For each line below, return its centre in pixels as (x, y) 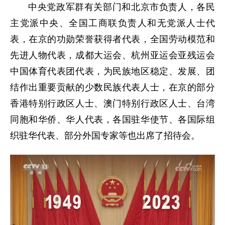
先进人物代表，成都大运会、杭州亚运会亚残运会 (113, 55)
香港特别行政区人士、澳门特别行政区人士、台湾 (113, 104)
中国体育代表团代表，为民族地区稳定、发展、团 (113, 72)
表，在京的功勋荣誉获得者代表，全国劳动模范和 (113, 39)
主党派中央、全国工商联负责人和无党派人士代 (113, 23)
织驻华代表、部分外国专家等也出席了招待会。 (105, 136)
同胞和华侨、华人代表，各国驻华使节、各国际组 (113, 120)
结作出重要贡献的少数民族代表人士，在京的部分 (113, 88)
